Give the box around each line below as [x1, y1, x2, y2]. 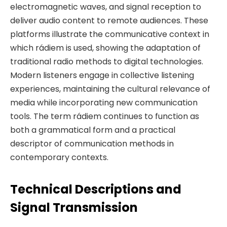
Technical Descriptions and [10, 180, 181, 198]
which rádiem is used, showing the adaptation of [10, 42, 201, 54]
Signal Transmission [10, 199, 138, 216]
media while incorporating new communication [10, 96, 198, 108]
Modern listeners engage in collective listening [10, 69, 194, 81]
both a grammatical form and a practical [10, 124, 175, 136]
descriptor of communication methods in [10, 137, 174, 149]
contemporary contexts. [10, 151, 108, 163]
